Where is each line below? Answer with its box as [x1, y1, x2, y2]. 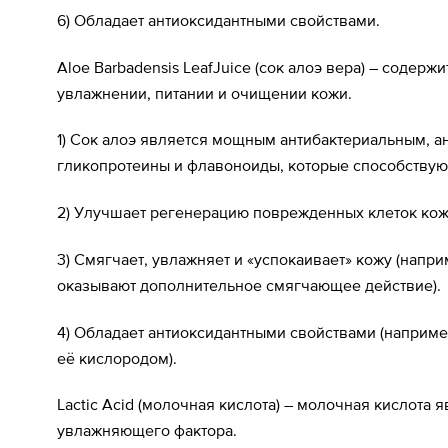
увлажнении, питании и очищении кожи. [57, 83, 352, 102]
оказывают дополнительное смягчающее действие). [57, 275, 441, 294]
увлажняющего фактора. [57, 421, 237, 440]
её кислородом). [57, 348, 177, 367]
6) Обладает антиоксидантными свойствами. [57, 10, 380, 29]
